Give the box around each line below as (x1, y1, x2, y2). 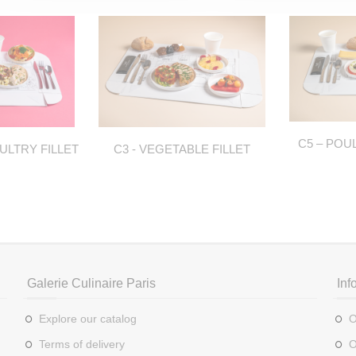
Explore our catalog (38, 312, 137, 326)
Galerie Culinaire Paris (26, 277, 156, 291)
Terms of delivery (38, 338, 125, 351)
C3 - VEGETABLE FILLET (114, 142, 250, 157)
